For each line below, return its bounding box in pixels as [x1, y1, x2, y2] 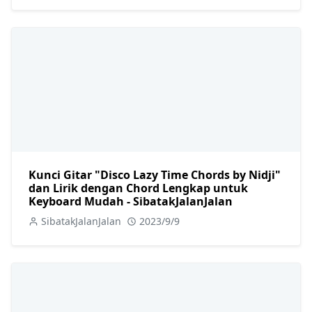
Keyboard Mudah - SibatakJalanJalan [29, 193, 233, 209]
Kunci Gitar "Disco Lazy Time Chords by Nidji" [29, 166, 281, 182]
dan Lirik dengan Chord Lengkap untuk [29, 180, 248, 196]
